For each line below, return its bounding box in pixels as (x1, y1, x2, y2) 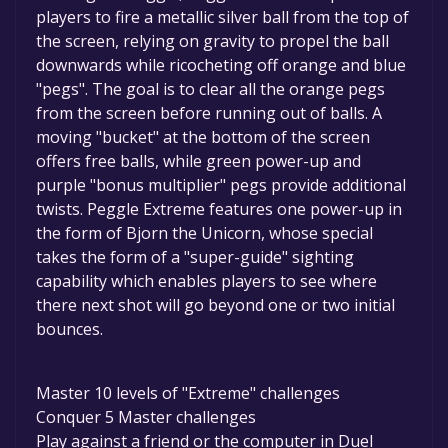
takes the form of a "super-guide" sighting (36, 245, 354, 268)
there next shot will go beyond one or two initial (36, 293, 395, 316)
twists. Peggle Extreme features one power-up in (36, 197, 402, 220)
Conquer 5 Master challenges (36, 405, 256, 428)
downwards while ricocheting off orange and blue (36, 53, 406, 76)
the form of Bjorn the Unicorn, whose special (36, 221, 373, 244)
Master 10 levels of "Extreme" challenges (36, 381, 340, 404)
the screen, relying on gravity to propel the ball (36, 29, 389, 52)
